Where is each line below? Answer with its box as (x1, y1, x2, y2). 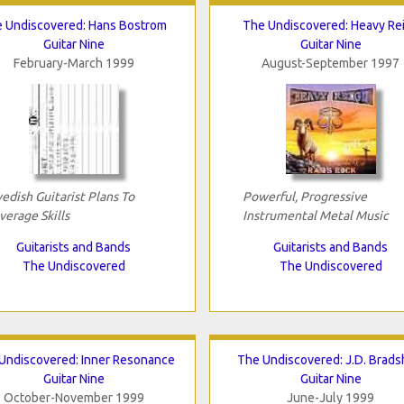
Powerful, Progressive (242, 188, 367, 204)
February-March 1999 (13, 55, 134, 70)
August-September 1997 (262, 55, 399, 70)
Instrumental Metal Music (242, 207, 389, 223)
